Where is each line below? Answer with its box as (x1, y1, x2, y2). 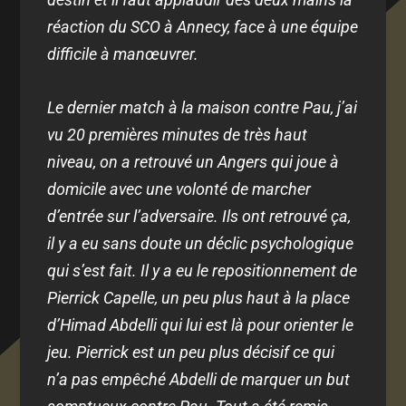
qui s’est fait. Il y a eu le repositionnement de (47, 260, 358, 280)
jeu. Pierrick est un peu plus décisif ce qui (47, 342, 335, 362)
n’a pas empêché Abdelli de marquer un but (47, 369, 351, 389)
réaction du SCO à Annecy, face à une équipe (47, 16, 359, 36)
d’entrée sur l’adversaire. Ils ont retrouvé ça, (47, 206, 352, 226)
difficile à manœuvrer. (47, 43, 199, 63)
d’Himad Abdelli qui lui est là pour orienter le (47, 314, 354, 334)
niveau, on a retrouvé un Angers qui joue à (47, 151, 340, 171)
